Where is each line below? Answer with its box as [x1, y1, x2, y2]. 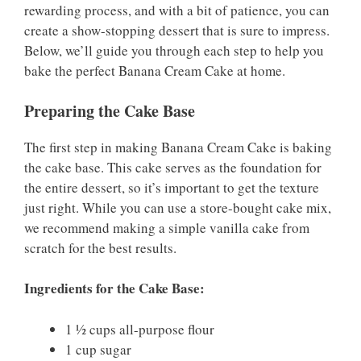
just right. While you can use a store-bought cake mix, [24, 197, 331, 217]
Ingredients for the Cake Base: [24, 278, 205, 299]
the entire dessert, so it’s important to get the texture [24, 177, 319, 197]
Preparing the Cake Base [24, 98, 195, 122]
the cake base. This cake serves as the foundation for [24, 157, 322, 176]
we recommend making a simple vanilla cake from [24, 218, 309, 237]
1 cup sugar [65, 339, 131, 359]
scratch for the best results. [24, 238, 176, 257]
